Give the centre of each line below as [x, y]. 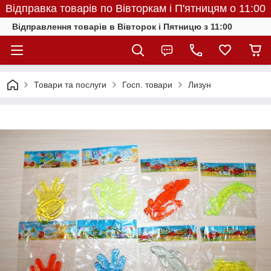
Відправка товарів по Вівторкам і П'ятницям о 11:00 [135, 8]
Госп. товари [147, 85]
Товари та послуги [70, 85]
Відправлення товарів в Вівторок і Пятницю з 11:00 [122, 27]
